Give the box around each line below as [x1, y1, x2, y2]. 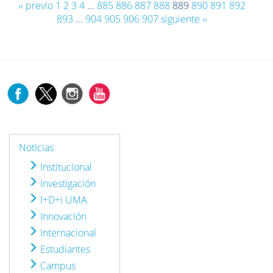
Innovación [38, 209, 87, 223]
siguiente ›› [160, 12, 207, 26]
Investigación [38, 176, 96, 190]
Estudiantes [38, 242, 90, 256]
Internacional [38, 225, 96, 239]
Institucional [38, 160, 92, 174]
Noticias [19, 140, 54, 154]
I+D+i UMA [38, 193, 87, 207]
